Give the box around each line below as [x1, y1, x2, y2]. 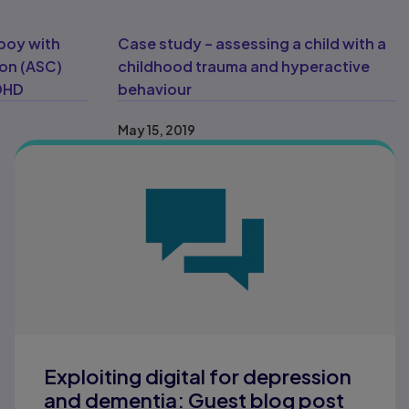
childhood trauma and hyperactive [117, 57, 370, 77]
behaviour [117, 79, 192, 100]
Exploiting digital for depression [44, 363, 352, 390]
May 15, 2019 [117, 121, 195, 139]
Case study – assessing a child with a [117, 34, 386, 54]
